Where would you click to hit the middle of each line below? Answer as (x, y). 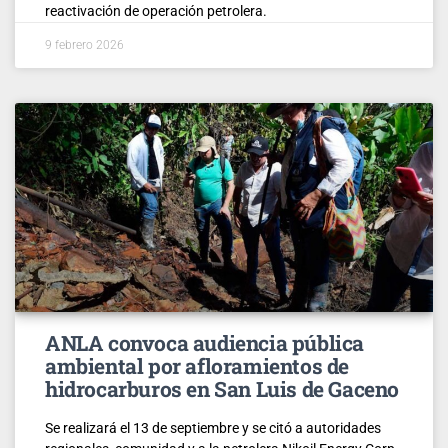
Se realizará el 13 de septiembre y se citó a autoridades (213, 427)
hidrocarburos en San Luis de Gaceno (222, 388)
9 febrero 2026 (84, 44)
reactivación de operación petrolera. (156, 10)
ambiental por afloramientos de (197, 365)
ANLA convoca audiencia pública (205, 342)
